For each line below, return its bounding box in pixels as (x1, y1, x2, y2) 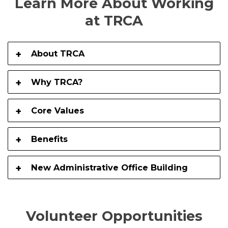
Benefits (31, 133, 68, 144)
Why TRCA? (31, 76, 82, 87)
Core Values (31, 105, 84, 116)
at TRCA (85, 12, 143, 29)
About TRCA (31, 48, 84, 59)
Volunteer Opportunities (25, 208, 203, 225)
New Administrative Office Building (31, 162, 188, 173)
